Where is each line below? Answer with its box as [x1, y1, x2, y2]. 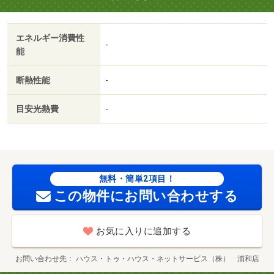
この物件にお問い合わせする [53, 188, 239, 204]
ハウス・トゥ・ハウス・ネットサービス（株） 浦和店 [75, 254, 259, 264]
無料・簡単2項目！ [98, 174, 176, 184]
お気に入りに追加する [96, 226, 191, 237]
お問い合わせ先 [15, 254, 67, 264]
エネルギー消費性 [16, 33, 84, 43]
